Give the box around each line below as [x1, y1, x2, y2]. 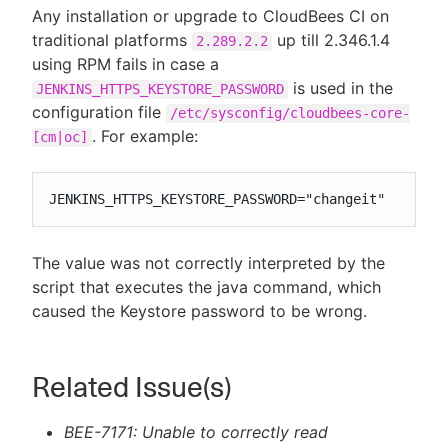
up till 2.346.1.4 [272, 30, 390, 50]
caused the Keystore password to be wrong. [32, 301, 367, 321]
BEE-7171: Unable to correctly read [64, 422, 328, 442]
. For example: [92, 126, 198, 146]
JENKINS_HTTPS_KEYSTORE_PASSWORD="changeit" [49, 191, 385, 207]
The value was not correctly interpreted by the [32, 253, 385, 273]
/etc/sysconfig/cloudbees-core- [170, 105, 410, 121]
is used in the [288, 78, 393, 98]
